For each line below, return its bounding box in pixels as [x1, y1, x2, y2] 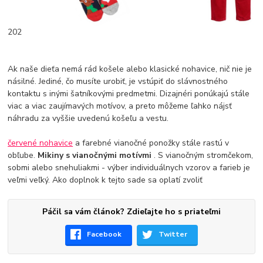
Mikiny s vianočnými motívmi [38, 150, 154, 161]
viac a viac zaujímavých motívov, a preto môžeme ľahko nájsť [8, 100, 232, 112]
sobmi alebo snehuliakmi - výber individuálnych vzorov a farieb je [8, 162, 251, 174]
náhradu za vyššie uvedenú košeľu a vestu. [8, 113, 169, 124]
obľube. [8, 150, 38, 161]
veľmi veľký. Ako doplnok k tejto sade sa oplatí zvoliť [8, 174, 203, 186]
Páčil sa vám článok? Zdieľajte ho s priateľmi [42, 206, 221, 218]
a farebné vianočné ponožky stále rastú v [73, 137, 230, 149]
